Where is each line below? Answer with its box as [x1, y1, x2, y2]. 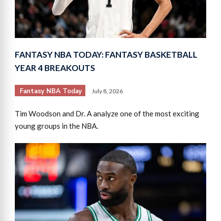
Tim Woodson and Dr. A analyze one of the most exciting [15, 109, 199, 118]
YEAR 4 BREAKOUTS [15, 62, 95, 73]
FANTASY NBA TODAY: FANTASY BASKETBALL [15, 49, 197, 60]
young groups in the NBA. [15, 121, 98, 130]
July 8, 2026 [92, 87, 123, 95]
